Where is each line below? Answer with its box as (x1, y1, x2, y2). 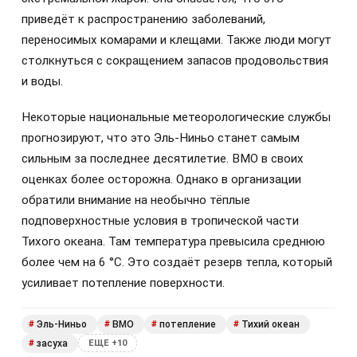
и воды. (22, 74, 63, 89)
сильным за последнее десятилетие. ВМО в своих (22, 151, 304, 166)
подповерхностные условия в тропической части (22, 213, 299, 228)
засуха (37, 337, 68, 349)
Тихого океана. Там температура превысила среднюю (22, 233, 325, 249)
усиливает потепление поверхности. (22, 275, 225, 290)
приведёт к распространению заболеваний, (22, 12, 265, 27)
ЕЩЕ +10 (88, 338, 127, 349)
